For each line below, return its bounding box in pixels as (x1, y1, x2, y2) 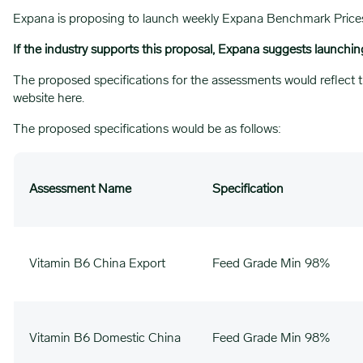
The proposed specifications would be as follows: (13, 123, 281, 136)
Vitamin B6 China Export (29, 258, 166, 271)
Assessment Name (29, 183, 132, 196)
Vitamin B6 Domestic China (29, 332, 181, 345)
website (13, 92, 58, 105)
